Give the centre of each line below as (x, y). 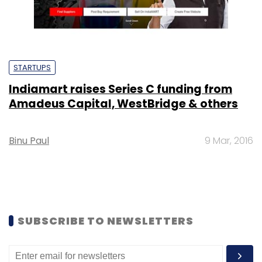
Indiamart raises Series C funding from (120, 89)
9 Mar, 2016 (229, 140)
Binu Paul (29, 140)
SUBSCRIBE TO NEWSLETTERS (106, 220)
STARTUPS (32, 67)
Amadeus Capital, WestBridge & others (123, 104)
